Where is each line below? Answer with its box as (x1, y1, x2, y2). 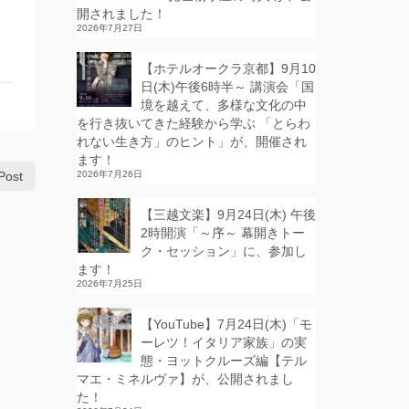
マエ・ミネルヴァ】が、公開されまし (76, 372, 294, 386)
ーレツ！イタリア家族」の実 (140, 335, 307, 350)
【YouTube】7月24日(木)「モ (140, 317, 312, 331)
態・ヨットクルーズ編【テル (140, 353, 307, 368)
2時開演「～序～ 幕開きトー (140, 225, 305, 240)
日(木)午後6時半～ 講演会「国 (140, 79, 314, 94)
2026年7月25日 (76, 278, 142, 288)
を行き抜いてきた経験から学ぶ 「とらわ (76, 116, 310, 131)
